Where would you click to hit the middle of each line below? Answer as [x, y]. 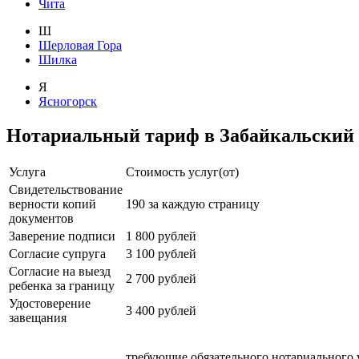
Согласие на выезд [60, 271]
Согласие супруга [57, 253]
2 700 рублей [161, 278]
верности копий [52, 204]
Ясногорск [68, 101]
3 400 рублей [161, 310]
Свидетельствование [66, 189]
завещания [38, 317]
